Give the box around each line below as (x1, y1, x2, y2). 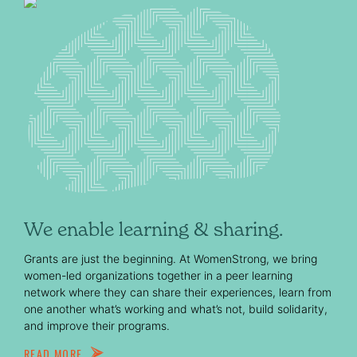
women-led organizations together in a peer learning (24, 268, 292, 282)
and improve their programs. (24, 318, 170, 332)
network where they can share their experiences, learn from (24, 284, 331, 299)
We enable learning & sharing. (24, 217, 284, 241)
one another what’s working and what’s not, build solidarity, (24, 301, 328, 316)
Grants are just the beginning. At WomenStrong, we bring (24, 251, 317, 265)
